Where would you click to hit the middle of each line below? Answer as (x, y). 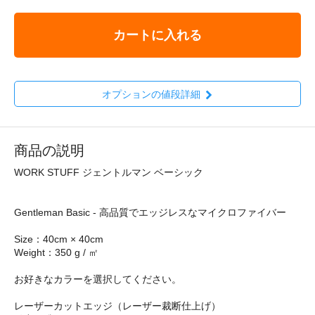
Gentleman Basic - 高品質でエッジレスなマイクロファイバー (150, 213)
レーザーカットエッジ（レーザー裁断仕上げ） (117, 306)
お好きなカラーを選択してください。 (98, 279)
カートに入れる (157, 35)
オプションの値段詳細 (151, 95)
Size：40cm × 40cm (59, 239)
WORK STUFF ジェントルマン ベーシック (109, 173)
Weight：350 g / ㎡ (56, 253)
